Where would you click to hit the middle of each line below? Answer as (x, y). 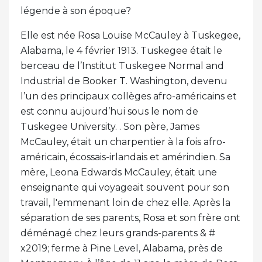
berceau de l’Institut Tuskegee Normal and (122, 65)
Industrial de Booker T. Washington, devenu (124, 81)
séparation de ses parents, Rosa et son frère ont (130, 218)
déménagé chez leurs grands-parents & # (118, 233)
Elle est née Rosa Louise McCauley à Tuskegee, (130, 35)
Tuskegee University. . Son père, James (110, 126)
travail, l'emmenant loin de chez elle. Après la (125, 202)
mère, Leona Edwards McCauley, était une (119, 172)
